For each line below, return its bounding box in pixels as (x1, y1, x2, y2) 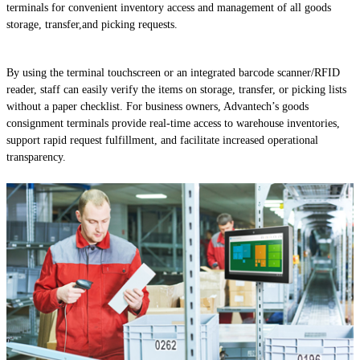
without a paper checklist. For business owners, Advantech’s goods (6, 100, 309, 112)
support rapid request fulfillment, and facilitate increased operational (6, 133, 318, 146)
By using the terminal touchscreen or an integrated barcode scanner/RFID (6, 66, 340, 79)
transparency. (6, 150, 66, 163)
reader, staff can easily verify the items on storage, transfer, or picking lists (6, 83, 346, 96)
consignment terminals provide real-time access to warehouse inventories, (6, 117, 340, 129)
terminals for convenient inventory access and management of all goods (6, 2, 331, 14)
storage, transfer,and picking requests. (6, 18, 178, 31)
